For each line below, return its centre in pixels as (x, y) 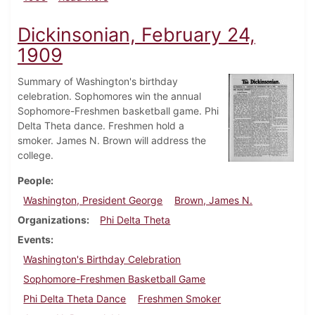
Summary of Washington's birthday (98, 82)
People (34, 181)
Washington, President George (93, 200)
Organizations (52, 220)
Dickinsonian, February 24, (136, 35)
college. (36, 155)
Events (34, 240)
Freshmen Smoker (180, 299)
